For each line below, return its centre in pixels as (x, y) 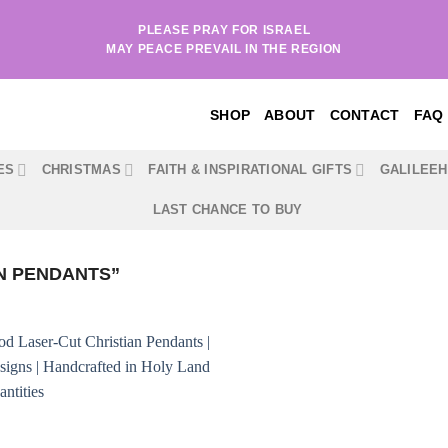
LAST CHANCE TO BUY (227, 209)
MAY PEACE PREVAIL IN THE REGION (224, 48)
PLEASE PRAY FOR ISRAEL (224, 29)
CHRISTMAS (81, 169)
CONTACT (364, 114)
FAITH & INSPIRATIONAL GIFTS (250, 169)
